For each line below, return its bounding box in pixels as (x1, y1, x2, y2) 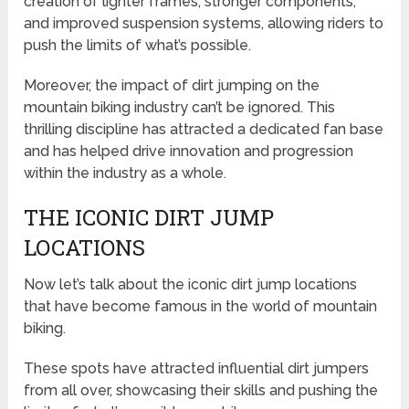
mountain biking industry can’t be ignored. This (24, 98, 336, 116)
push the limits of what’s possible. (24, 36, 252, 54)
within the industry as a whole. (24, 163, 227, 182)
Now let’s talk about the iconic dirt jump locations (24, 275, 358, 293)
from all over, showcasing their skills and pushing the (24, 381, 379, 399)
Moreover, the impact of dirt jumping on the (24, 76, 320, 94)
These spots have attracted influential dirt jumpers (24, 359, 370, 377)
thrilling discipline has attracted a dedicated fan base (24, 120, 384, 138)
